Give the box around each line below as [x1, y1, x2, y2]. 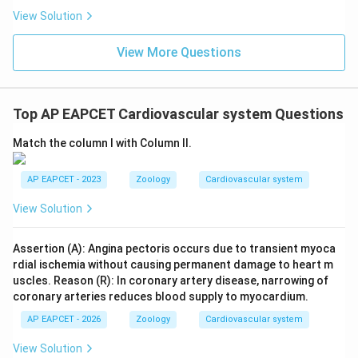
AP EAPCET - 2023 [27, 174, 101, 185]
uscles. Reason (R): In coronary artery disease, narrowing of [13, 274, 328, 288]
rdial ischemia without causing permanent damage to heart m [13, 258, 333, 272]
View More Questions [117, 45, 241, 60]
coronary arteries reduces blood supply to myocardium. [13, 290, 308, 304]
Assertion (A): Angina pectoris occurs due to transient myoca [13, 242, 336, 256]
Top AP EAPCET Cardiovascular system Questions [13, 105, 344, 122]
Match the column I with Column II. [13, 137, 192, 149]
